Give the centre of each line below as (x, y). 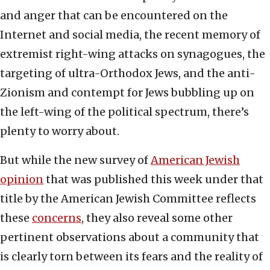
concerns (57, 218)
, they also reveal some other (157, 218)
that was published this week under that (153, 180)
